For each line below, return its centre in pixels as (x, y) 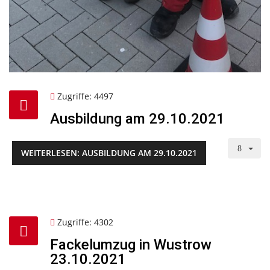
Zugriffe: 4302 (85, 222)
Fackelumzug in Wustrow (131, 244)
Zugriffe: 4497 (85, 96)
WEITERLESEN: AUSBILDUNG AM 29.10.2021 (109, 152)
